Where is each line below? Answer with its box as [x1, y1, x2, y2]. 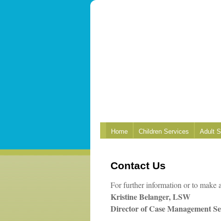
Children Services [139, 128, 189, 135]
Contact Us [110, 160, 166, 171]
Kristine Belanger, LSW [110, 191, 190, 202]
